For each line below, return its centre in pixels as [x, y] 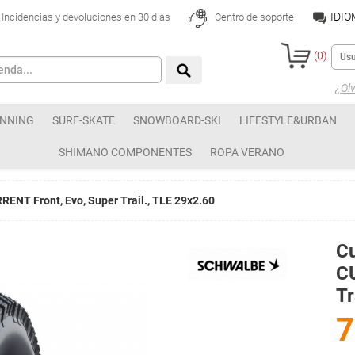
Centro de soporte [253, 17]
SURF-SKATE [84, 120]
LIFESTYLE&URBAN [288, 120]
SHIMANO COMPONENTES [125, 152]
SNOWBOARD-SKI [177, 120]
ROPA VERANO [247, 152]
